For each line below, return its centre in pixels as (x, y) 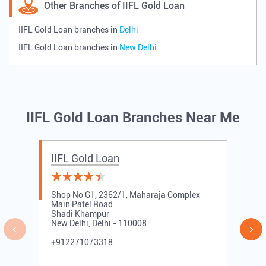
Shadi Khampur (80, 213)
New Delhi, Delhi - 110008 (99, 223)
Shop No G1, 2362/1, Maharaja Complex (126, 194)
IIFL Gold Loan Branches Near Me (133, 117)
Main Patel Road (82, 204)
